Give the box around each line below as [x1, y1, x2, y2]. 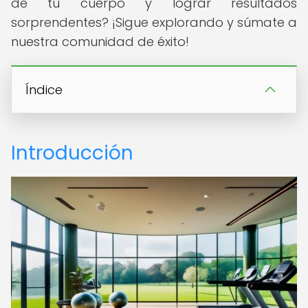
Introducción [11, 140, 133, 166]
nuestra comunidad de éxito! [11, 33, 189, 50]
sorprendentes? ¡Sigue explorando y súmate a [11, 14, 297, 31]
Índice [25, 81, 63, 98]
